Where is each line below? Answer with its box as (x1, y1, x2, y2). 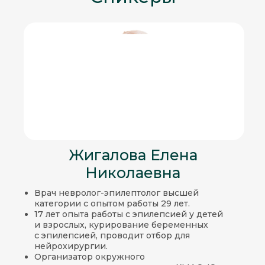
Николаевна (85, 164, 180, 182)
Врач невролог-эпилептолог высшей (34, 188, 199, 198)
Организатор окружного (34, 251, 145, 262)
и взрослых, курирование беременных (34, 219, 208, 230)
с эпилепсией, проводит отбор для (34, 230, 190, 241)
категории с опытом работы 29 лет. (34, 198, 190, 209)
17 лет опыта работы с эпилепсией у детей (34, 209, 223, 219)
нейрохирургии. (34, 241, 108, 251)
